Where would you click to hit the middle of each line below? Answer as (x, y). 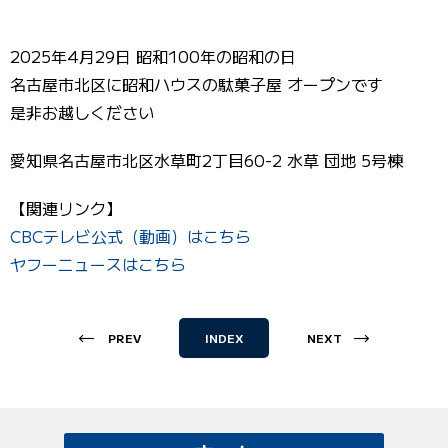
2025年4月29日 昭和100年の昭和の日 (153, 56)
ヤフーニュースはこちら (98, 264)
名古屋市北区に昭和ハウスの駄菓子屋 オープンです (196, 84)
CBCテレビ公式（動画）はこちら (130, 236)
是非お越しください (82, 112)
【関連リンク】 (66, 208)
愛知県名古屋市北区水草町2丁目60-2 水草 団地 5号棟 (206, 160)
